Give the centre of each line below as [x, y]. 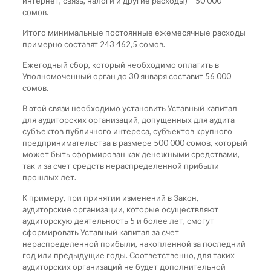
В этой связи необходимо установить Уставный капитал [129, 108]
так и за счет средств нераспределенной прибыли [120, 165]
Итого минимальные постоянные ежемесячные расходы [134, 32]
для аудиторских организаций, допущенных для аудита [128, 119]
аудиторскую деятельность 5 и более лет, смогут [118, 220]
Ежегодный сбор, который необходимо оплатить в [120, 64]
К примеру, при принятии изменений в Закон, [110, 198]
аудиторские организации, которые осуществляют [120, 209]
